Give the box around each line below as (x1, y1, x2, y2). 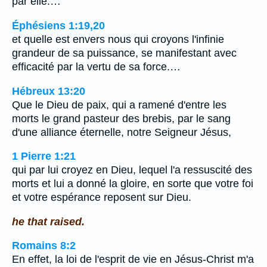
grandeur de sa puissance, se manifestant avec (12, 46, 237, 59)
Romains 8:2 (12, 240, 76, 252)
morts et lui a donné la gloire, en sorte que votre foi (12, 178, 253, 190)
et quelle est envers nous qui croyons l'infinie (12, 33, 224, 45)
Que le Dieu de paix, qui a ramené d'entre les (12, 98, 226, 111)
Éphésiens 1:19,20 (12, 19, 105, 32)
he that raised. (12, 215, 85, 228)
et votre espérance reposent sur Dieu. (12, 191, 191, 204)
